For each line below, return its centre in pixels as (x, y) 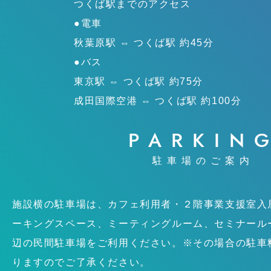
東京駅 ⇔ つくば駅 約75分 (139, 81)
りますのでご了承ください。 (81, 262)
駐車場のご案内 (203, 161)
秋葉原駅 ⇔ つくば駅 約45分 (144, 43)
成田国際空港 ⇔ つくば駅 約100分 (158, 101)
